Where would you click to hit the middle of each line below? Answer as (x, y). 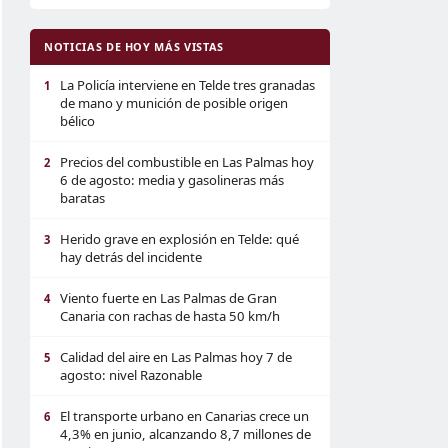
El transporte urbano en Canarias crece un (184, 416)
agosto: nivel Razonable (131, 375)
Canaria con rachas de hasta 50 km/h (170, 316)
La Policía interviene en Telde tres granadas (187, 85)
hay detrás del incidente (131, 257)
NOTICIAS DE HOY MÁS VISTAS (134, 46)
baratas (82, 198)
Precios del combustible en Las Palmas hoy (187, 162)
